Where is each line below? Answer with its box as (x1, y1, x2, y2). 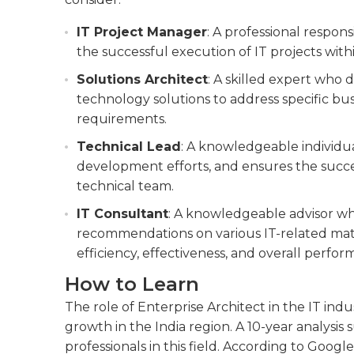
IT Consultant (77, 206, 168, 221)
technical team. (77, 179, 174, 194)
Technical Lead (77, 139, 181, 154)
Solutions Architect (77, 72, 208, 87)
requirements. (77, 111, 167, 126)
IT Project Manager (77, 24, 207, 40)
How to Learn (65, 273, 199, 296)
